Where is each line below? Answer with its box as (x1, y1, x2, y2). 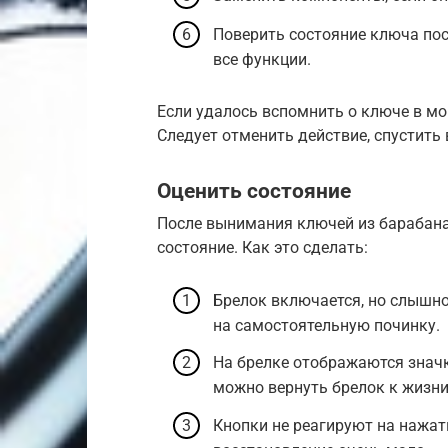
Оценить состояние (157, 178, 351, 203)
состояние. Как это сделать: (157, 237, 368, 257)
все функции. (213, 49, 311, 69)
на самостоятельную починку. (213, 316, 440, 336)
